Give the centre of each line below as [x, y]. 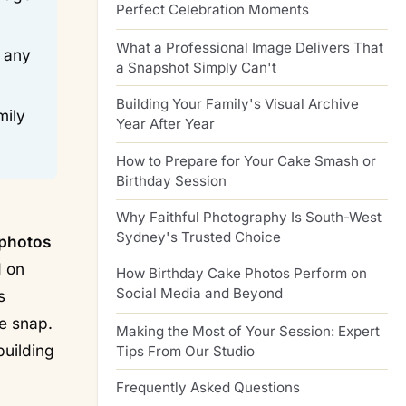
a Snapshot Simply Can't [196, 67]
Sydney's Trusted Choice [198, 237]
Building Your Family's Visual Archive [237, 104]
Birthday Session [171, 180]
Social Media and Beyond [199, 294]
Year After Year [165, 124]
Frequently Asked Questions [208, 388]
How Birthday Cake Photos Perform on [242, 274]
